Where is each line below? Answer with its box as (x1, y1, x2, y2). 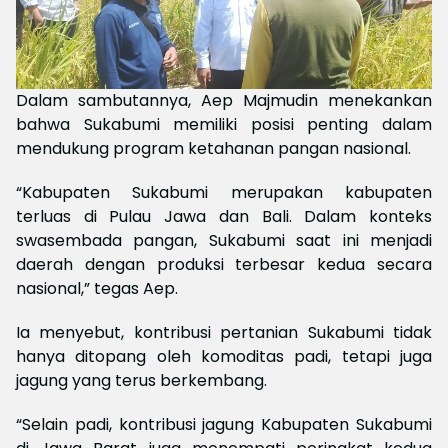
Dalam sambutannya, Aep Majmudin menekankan (16, 89, 432, 113)
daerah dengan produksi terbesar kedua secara (16, 253, 432, 277)
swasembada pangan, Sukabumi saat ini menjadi (16, 229, 432, 253)
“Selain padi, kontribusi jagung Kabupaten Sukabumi (16, 413, 432, 437)
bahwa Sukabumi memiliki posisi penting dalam (16, 113, 432, 137)
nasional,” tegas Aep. (16, 277, 178, 301)
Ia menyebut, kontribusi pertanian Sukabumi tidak (16, 321, 432, 345)
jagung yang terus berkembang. (16, 369, 267, 393)
